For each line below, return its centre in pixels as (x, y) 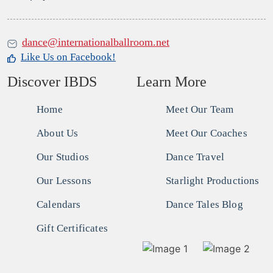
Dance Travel (195, 157)
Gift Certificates (72, 228)
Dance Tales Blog (204, 204)
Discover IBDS (52, 81)
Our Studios (63, 157)
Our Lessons (64, 180)
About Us (58, 133)
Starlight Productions (213, 180)
